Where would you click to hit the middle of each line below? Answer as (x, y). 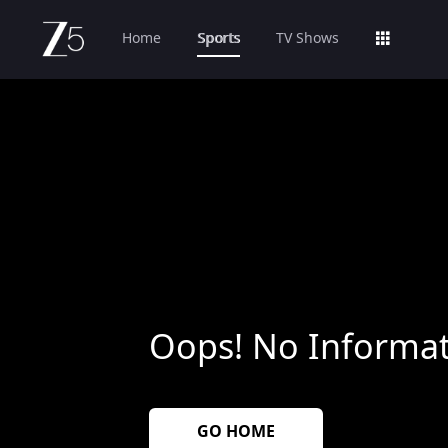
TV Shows (307, 38)
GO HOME (235, 432)
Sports (218, 38)
